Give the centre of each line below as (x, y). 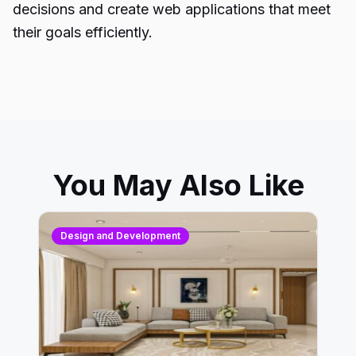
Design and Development (120, 236)
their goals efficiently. (83, 32)
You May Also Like (178, 185)
